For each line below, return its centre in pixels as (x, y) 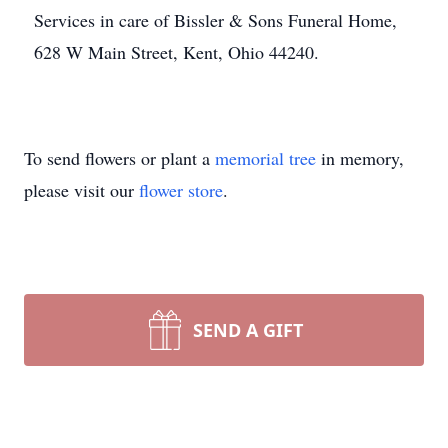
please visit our (81, 190)
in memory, (360, 158)
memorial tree (265, 158)
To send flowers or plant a (119, 158)
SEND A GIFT (248, 330)
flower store (181, 190)
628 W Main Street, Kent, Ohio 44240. (176, 52)
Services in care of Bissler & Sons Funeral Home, (215, 20)
